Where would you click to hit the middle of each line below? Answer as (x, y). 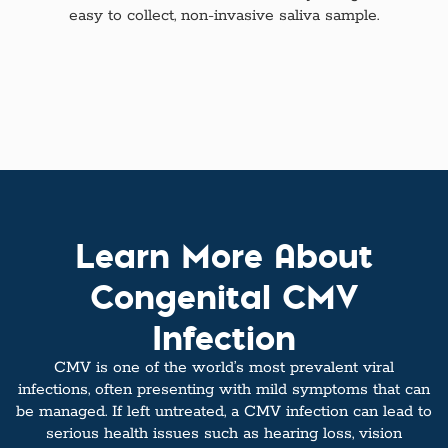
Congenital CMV (224, 295)
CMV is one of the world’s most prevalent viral (224, 367)
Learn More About (224, 254)
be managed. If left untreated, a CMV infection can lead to (224, 411)
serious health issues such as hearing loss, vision (224, 433)
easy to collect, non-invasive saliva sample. (223, 16)
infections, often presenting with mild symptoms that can (224, 389)
